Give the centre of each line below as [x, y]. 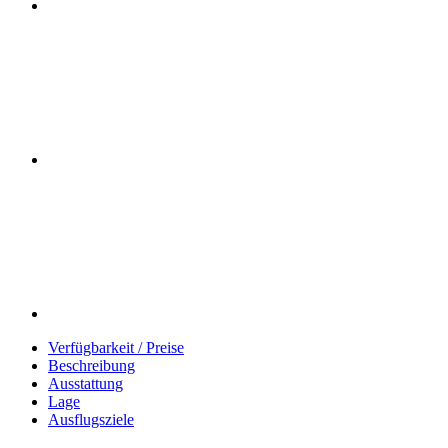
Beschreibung [91, 365]
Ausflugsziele [91, 419]
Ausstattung [85, 383]
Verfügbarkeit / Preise [116, 347]
